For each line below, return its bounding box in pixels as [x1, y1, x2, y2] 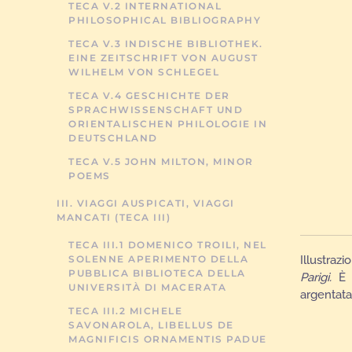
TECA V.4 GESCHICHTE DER [68, 90, 230, 101]
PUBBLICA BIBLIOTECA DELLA [68, 267, 246, 279]
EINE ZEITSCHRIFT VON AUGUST [68, 52, 258, 64]
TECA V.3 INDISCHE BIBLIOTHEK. [68, 38, 263, 49]
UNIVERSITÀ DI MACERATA [68, 281, 226, 293]
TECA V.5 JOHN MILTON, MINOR [68, 156, 254, 167]
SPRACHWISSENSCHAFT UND [68, 104, 243, 115]
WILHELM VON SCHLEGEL [68, 66, 219, 78]
